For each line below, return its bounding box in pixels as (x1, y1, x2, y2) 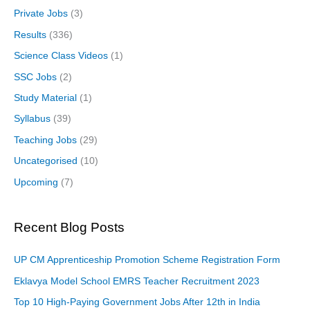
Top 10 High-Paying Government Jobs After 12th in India (14, 296, 260, 307)
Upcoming (14, 176, 58, 188)
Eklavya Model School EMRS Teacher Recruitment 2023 (14, 275, 259, 286)
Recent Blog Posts (14, 219, 125, 235)
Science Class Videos (14, 51, 108, 62)
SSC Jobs (14, 71, 57, 82)
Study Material (14, 93, 77, 104)
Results (14, 29, 46, 40)
